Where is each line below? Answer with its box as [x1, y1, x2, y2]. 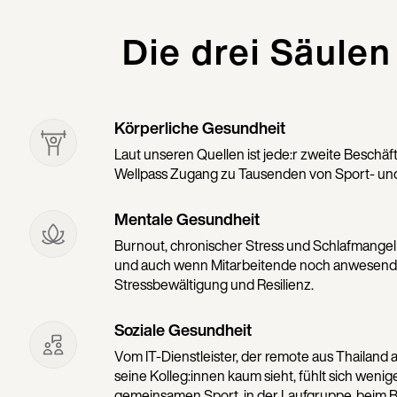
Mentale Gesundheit [114, 207, 260, 231]
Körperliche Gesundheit [114, 116, 285, 140]
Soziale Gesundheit [114, 318, 252, 342]
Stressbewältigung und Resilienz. [114, 274, 314, 296]
